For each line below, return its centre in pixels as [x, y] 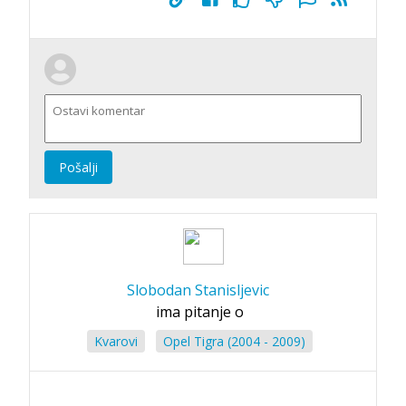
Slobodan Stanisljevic [198, 290]
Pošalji [78, 167]
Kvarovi [116, 341]
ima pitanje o [199, 311]
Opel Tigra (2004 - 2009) [234, 341]
